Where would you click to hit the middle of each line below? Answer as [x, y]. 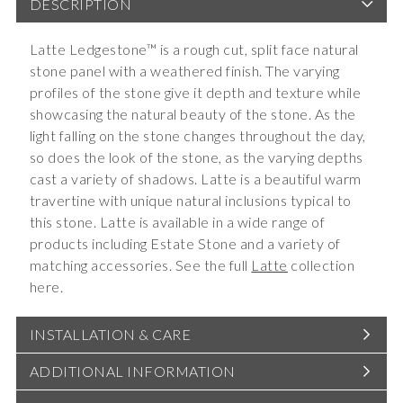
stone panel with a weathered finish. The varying [184, 71]
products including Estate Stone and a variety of [185, 244]
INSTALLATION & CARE [110, 335]
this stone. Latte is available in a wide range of [177, 222]
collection [321, 265]
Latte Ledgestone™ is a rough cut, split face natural [194, 49]
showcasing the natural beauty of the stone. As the [193, 114]
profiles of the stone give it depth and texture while [195, 93]
